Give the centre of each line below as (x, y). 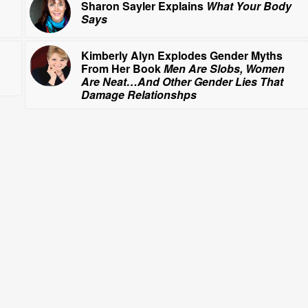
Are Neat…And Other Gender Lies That (182, 82)
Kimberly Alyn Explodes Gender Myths (181, 56)
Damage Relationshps (139, 95)
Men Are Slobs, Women (224, 69)
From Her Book (122, 69)
